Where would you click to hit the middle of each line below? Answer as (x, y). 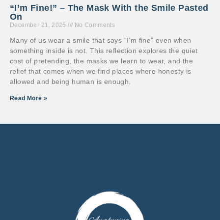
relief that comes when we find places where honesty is (101, 71)
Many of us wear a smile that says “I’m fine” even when (101, 41)
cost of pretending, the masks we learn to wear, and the (101, 61)
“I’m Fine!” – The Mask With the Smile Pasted (109, 8)
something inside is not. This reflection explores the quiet (104, 51)
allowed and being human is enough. (70, 82)
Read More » (29, 98)
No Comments (94, 25)
